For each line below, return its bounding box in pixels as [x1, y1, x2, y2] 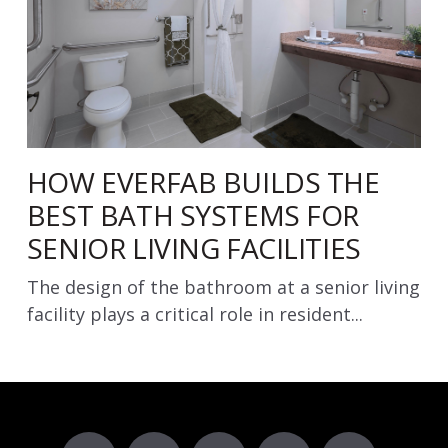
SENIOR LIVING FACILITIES [26, 228, 361, 267]
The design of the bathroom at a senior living [26, 274, 420, 299]
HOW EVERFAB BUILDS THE [26, 162, 380, 201]
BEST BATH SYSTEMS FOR [26, 195, 360, 234]
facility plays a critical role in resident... [26, 301, 363, 326]
